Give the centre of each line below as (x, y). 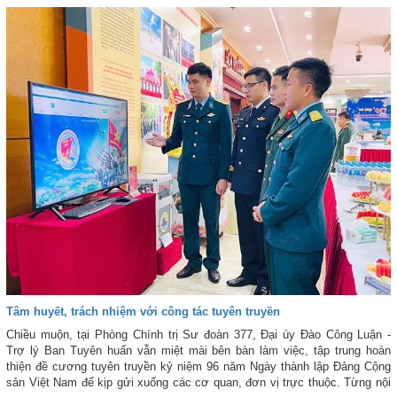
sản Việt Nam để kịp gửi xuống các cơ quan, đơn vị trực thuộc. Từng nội (198, 383)
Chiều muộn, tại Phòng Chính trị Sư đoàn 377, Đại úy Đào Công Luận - (198, 335)
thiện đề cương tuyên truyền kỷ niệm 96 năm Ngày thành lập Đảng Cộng (198, 367)
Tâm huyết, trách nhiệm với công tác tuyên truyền (143, 312)
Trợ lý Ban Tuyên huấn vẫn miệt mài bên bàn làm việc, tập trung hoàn (198, 351)
